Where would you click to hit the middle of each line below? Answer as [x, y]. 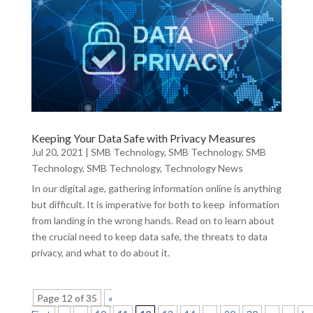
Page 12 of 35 [67, 298]
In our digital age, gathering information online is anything [156, 189]
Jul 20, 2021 [57, 152]
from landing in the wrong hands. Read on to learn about [153, 221]
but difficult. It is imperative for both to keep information [155, 205]
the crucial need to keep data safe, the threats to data [149, 237]
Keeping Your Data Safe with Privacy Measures [143, 138]
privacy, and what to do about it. [100, 253]
